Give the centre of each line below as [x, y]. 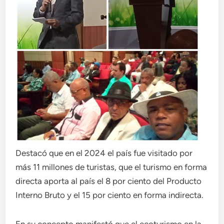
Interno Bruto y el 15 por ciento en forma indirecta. [110, 195]
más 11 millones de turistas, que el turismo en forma [111, 167]
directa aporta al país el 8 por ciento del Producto [109, 181]
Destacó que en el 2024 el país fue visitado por [104, 153]
